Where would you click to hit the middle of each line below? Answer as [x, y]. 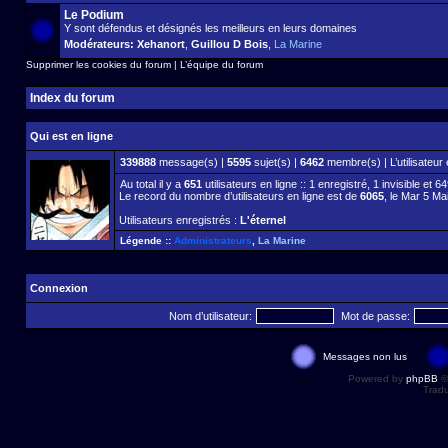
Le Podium [94, 15]
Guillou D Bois [229, 44]
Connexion [59, 288]
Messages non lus [364, 356]
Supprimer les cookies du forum [98, 64]
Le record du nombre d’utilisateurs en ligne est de [239, 196]
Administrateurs [213, 240]
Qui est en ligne [71, 136]
